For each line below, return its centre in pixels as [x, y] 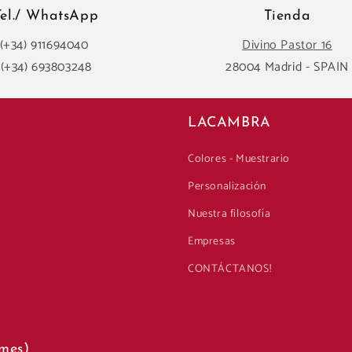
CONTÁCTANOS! [230, 269]
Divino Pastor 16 [287, 45]
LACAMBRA [229, 123]
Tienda [287, 16]
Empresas [212, 242]
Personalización [227, 187]
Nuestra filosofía [229, 214]
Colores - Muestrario [239, 159]
